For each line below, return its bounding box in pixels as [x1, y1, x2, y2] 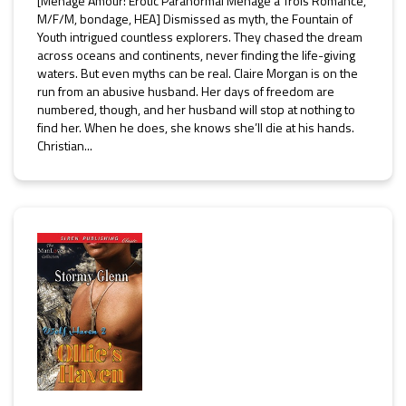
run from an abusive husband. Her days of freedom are [37, 82, 334, 101]
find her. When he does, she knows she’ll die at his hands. [37, 118, 354, 137]
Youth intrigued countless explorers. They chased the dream [37, 27, 362, 46]
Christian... [37, 136, 92, 155]
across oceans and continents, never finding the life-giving [37, 45, 355, 64]
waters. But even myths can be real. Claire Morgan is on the [37, 63, 358, 82]
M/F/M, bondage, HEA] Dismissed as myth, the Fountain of [37, 9, 353, 28]
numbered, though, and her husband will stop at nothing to [37, 100, 355, 119]
